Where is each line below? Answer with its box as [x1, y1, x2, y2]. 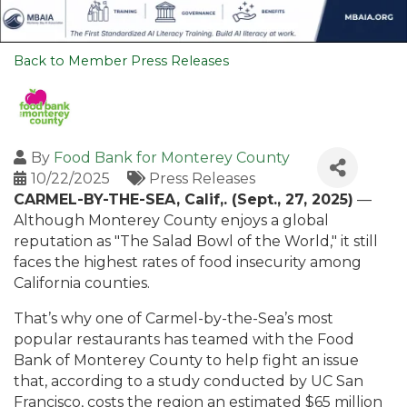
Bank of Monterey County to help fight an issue [14, 352, 359, 369]
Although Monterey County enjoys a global [14, 212, 329, 229]
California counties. [14, 274, 150, 292]
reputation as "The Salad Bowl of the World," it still [14, 233, 378, 250]
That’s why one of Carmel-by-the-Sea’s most [14, 310, 333, 327]
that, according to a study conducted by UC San [14, 372, 363, 390]
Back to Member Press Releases [14, 53, 229, 69]
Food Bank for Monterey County [54, 149, 290, 166]
